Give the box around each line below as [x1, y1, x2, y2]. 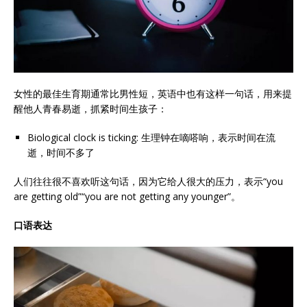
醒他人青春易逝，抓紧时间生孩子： [14, 102, 167, 116]
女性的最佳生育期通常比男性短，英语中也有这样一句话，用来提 [14, 87, 292, 101]
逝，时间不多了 [27, 146, 95, 160]
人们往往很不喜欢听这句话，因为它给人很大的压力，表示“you [14, 175, 283, 188]
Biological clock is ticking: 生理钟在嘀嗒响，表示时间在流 [27, 131, 275, 145]
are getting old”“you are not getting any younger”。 [14, 190, 241, 204]
